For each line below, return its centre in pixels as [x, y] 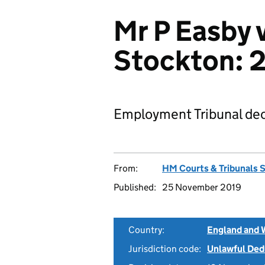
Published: [135, 187]
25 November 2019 [202, 187]
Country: [146, 230]
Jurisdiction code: [165, 249]
